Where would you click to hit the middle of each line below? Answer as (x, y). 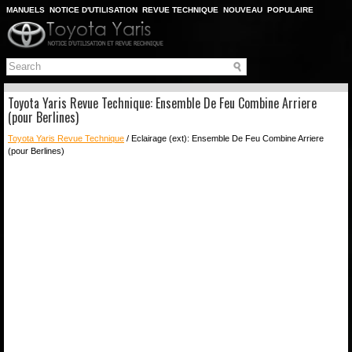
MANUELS (26, 10)
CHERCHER (88, 22)
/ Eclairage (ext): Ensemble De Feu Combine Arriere (224, 138)
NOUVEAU (243, 10)
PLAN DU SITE (34, 22)
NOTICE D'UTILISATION (93, 10)
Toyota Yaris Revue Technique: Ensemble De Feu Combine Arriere (162, 103)
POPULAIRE (290, 10)
